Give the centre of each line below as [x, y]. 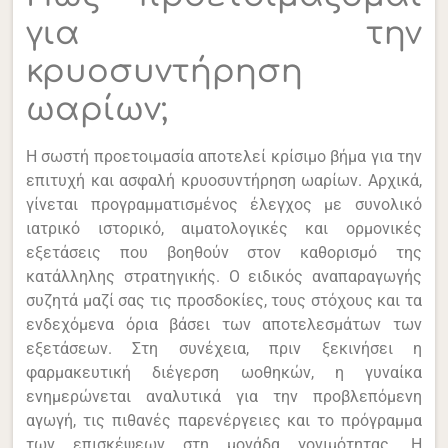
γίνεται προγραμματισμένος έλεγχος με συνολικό [224, 204]
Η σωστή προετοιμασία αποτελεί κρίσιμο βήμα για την [224, 156]
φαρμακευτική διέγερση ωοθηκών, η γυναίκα [224, 372]
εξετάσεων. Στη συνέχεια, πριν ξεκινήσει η [224, 348]
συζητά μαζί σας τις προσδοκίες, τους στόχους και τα [224, 300]
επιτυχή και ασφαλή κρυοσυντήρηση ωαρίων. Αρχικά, [224, 180]
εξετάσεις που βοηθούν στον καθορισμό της [224, 252]
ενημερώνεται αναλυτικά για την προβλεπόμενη [224, 396]
